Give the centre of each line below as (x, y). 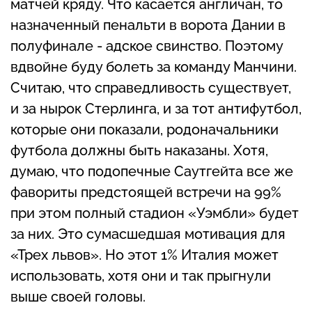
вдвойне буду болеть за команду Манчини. (154, 67)
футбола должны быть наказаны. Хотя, (139, 150)
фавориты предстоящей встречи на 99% (146, 192)
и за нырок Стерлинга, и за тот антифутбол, (156, 108)
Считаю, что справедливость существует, (151, 87)
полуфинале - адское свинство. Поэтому (147, 46)
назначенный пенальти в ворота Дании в (148, 25)
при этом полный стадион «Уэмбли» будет (155, 213)
